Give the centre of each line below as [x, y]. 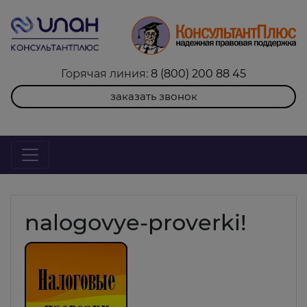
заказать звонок [153, 96]
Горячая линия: [106, 73]
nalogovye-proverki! [136, 222]
